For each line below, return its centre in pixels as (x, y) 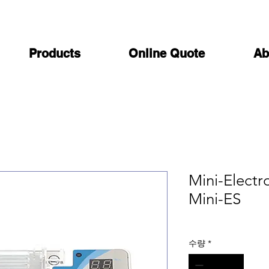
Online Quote (167, 53)
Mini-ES (215, 199)
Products (54, 53)
